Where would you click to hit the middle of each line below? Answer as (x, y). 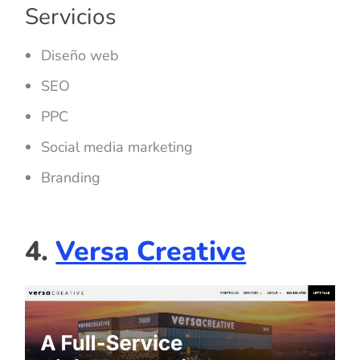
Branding (71, 177)
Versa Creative (151, 251)
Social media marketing (117, 147)
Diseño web (80, 55)
